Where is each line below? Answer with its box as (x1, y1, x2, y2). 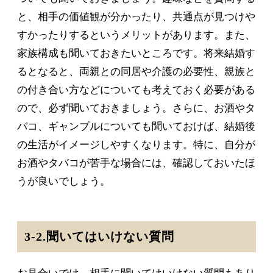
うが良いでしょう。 (17, 175, 110, 188)
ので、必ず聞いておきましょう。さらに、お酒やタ (17, 102, 255, 115)
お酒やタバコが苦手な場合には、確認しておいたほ (17, 157, 255, 169)
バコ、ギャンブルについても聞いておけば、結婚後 (17, 121, 255, 133)
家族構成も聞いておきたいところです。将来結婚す (17, 48, 255, 60)
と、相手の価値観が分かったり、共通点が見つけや (17, 11, 255, 23)
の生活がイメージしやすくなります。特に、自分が (17, 139, 255, 151)
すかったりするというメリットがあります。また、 (17, 29, 255, 41)
